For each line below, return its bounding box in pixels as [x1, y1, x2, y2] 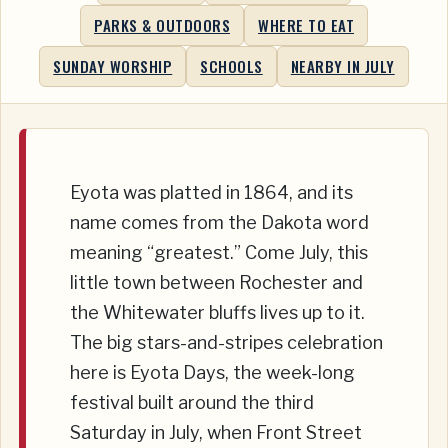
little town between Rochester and [70, 272, 363, 294]
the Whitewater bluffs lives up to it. [70, 302, 365, 324]
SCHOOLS [200, 55, 263, 78]
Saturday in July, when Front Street [70, 422, 362, 444]
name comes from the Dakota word [70, 212, 369, 234]
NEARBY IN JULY [290, 55, 395, 78]
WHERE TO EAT [258, 14, 354, 37]
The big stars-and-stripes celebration [70, 332, 383, 354]
